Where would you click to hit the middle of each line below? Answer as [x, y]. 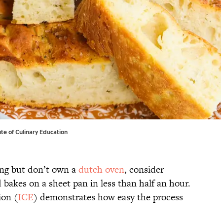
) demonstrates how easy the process [108, 197]
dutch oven [101, 170]
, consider [144, 170]
